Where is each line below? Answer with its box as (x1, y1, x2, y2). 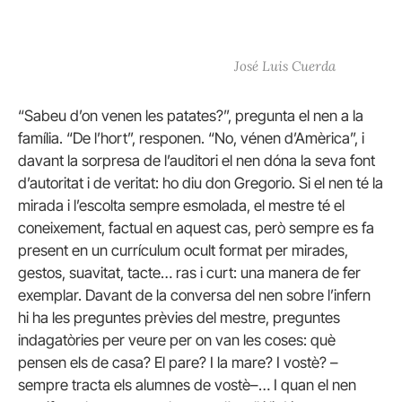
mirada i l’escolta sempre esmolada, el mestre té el (18, 197, 345, 215)
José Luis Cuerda (234, 57, 336, 75)
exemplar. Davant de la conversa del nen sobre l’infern (18, 286, 371, 305)
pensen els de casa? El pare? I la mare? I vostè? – (18, 354, 338, 372)
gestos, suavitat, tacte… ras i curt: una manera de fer (18, 264, 361, 283)
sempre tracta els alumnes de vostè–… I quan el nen (18, 376, 356, 395)
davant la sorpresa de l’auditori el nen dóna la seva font (18, 152, 375, 170)
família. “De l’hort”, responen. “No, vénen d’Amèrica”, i (18, 129, 364, 148)
